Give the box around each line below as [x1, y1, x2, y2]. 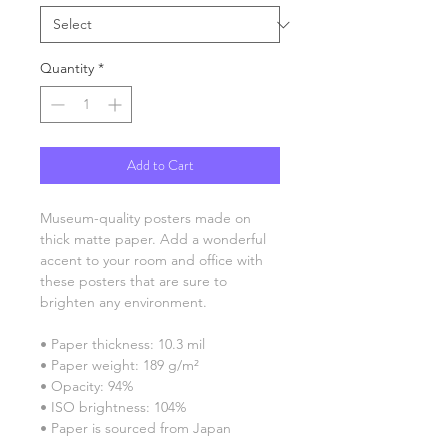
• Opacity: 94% [40, 377, 133, 395]
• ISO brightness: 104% [40, 398, 186, 416]
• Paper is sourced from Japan [40, 419, 231, 437]
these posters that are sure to [40, 272, 227, 290]
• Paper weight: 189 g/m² [40, 356, 199, 374]
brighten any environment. [40, 293, 207, 311]
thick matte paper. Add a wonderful [40, 230, 266, 248]
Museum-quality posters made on [40, 209, 251, 227]
